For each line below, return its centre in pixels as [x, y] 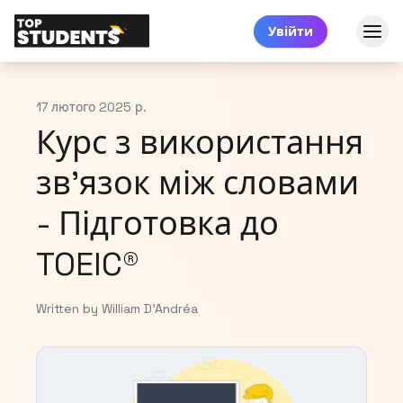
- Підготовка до [157, 224]
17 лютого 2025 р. [91, 107]
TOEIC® [88, 265]
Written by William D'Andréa [117, 309]
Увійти [291, 31]
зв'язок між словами [197, 184]
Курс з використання [200, 143]
